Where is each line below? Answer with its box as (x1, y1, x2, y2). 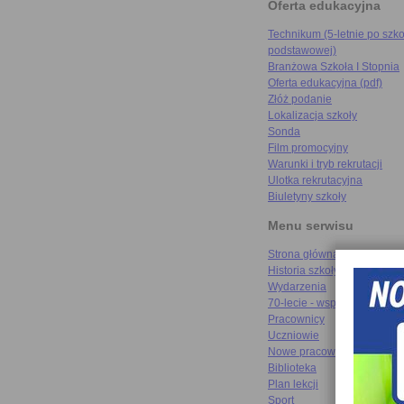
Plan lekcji (268, 378, 318, 391)
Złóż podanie (268, 93, 332, 106)
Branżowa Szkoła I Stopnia (268, 60, 399, 74)
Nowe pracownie (268, 345, 351, 359)
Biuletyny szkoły (268, 190, 346, 204)
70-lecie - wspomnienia (268, 297, 382, 310)
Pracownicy (268, 313, 325, 326)
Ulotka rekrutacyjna (268, 174, 363, 188)
